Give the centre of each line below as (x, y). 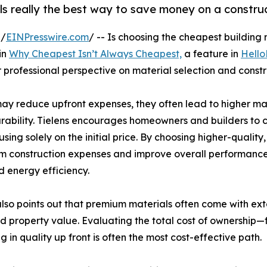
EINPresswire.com (47, 37)
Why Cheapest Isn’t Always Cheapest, (95, 54)
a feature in (211, 54)
